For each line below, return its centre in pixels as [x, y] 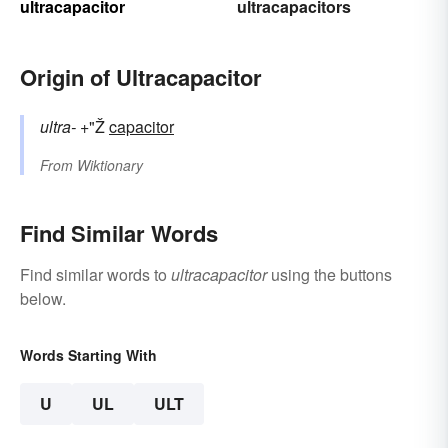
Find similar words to [95, 275]
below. [43, 299]
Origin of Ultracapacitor [141, 77]
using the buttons [329, 275]
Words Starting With [88, 355]
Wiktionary [110, 165]
